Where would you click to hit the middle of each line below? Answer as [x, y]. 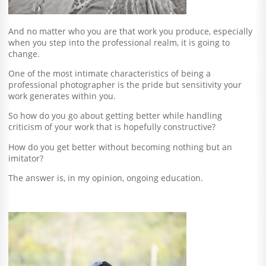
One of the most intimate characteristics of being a [110, 73]
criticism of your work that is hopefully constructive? [112, 127]
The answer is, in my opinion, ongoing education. [106, 178]
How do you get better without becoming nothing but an [121, 147]
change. [24, 53]
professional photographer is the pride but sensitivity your [125, 84]
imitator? [26, 158]
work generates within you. [62, 96]
